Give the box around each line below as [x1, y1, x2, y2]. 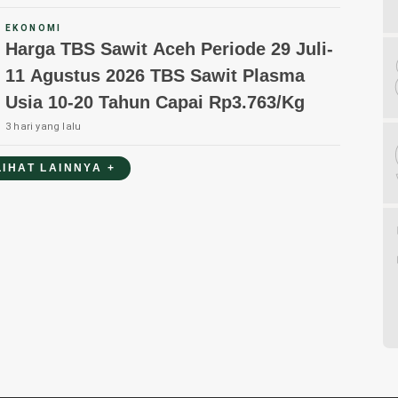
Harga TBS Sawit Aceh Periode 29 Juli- [5, 39, 333, 60]
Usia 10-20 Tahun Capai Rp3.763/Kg [5, 92, 305, 113]
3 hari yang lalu [5, 121, 82, 133]
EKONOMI [5, 23, 62, 34]
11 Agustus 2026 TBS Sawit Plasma [5, 66, 305, 86]
